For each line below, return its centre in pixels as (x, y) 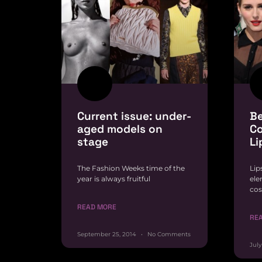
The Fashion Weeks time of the (131, 168)
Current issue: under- (134, 116)
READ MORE (97, 207)
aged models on (120, 129)
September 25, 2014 (108, 234)
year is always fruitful (114, 178)
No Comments (168, 234)
